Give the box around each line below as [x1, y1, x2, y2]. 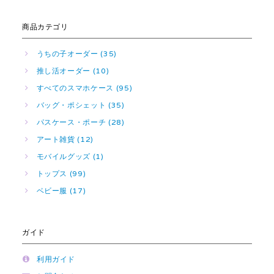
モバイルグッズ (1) [36, 151, 104, 161]
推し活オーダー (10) [36, 65, 109, 75]
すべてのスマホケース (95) [36, 83, 133, 92]
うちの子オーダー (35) [36, 48, 117, 58]
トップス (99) [36, 168, 86, 178]
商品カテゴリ [21, 22, 68, 32]
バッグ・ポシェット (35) [36, 100, 125, 109]
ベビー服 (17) [36, 185, 86, 195]
